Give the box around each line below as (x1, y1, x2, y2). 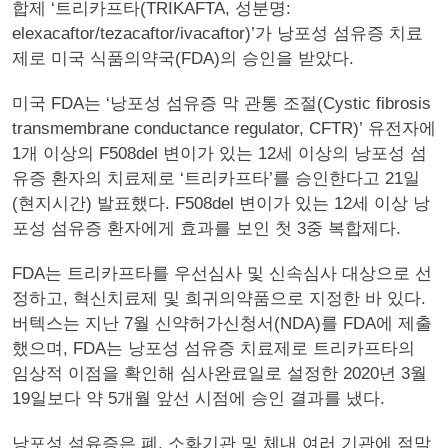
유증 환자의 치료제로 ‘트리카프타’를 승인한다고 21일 (12, 169, 420, 188)
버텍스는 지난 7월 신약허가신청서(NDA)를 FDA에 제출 (12, 314, 432, 333)
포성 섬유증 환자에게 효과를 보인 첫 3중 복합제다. (12, 219, 401, 238)
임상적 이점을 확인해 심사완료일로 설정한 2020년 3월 (12, 364, 427, 383)
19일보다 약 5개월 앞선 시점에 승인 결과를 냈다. (12, 389, 385, 408)
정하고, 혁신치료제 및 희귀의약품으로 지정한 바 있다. (12, 289, 426, 308)
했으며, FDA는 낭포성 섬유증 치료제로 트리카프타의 (12, 339, 415, 358)
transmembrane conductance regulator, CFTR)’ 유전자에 (12, 119, 436, 138)
